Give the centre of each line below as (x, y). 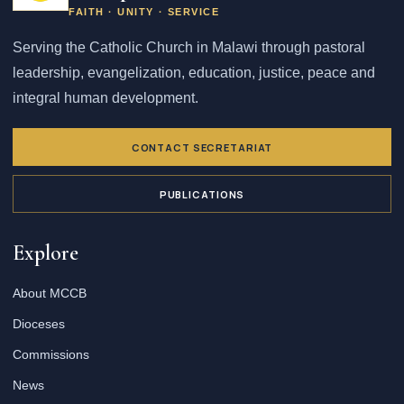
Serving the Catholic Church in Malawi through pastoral (189, 47)
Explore (46, 253)
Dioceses (39, 324)
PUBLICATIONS (202, 194)
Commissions (51, 354)
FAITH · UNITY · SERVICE (144, 12)
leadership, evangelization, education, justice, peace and (194, 73)
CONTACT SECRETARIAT (202, 147)
